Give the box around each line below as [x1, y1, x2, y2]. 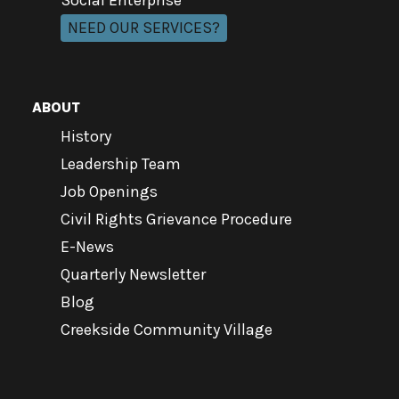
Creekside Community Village [61, 320, 273, 339]
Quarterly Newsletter [61, 265, 206, 284]
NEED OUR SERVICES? [68, 18, 220, 37]
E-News [61, 237, 114, 256]
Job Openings [61, 182, 158, 201]
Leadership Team [61, 154, 181, 174]
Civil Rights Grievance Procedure [61, 209, 292, 229]
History [61, 126, 111, 146]
